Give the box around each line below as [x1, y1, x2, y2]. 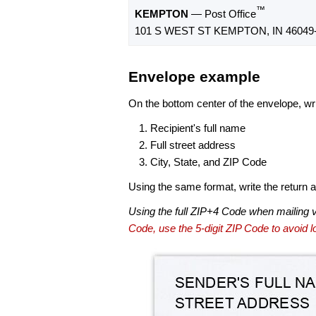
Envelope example [128, 68, 260, 85]
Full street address [150, 138, 236, 151]
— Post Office [188, 8, 256, 20]
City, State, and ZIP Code [150, 155, 267, 168]
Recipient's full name [150, 121, 245, 134]
